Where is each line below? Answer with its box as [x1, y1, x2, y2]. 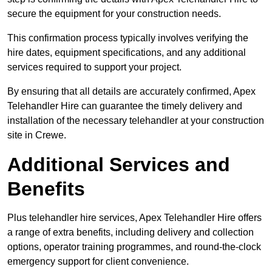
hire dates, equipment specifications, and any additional [7, 47, 246, 58]
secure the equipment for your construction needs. [7, 8, 221, 19]
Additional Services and [7, 154, 230, 176]
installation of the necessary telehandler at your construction [7, 115, 264, 126]
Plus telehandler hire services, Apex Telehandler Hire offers [7, 212, 262, 223]
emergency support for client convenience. [7, 256, 189, 267]
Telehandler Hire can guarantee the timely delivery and [7, 101, 242, 112]
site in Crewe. [7, 130, 66, 141]
